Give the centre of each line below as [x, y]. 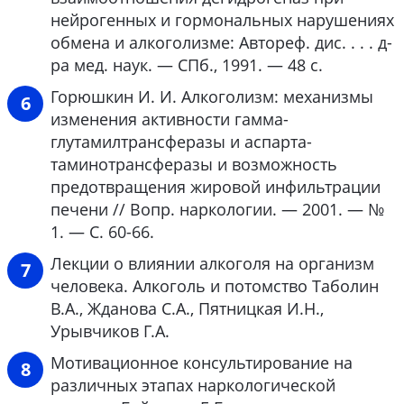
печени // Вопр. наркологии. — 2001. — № [217, 209]
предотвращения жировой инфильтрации [216, 186]
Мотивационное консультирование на [202, 362]
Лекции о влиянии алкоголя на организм [212, 263]
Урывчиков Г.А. [110, 331]
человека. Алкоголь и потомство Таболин [215, 285]
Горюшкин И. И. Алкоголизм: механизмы [212, 96]
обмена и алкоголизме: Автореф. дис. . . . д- [221, 42]
